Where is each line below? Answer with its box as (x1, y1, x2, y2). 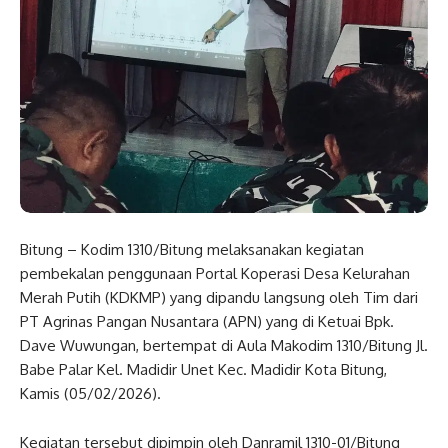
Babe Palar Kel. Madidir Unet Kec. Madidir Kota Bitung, (20, 360, 387, 380)
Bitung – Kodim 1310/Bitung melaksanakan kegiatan (20, 240, 364, 260)
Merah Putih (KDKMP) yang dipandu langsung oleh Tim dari (20, 288, 418, 308)
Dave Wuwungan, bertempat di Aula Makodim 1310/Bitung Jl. (20, 336, 428, 356)
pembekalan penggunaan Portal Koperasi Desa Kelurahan (20, 264, 410, 284)
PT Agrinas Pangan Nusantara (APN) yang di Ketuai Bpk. (20, 312, 394, 332)
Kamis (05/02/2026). (20, 384, 161, 404)
